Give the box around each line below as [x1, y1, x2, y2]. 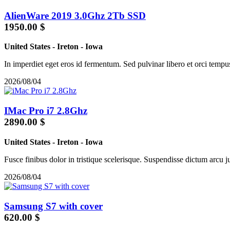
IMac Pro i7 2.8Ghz [4, 105, 87, 117]
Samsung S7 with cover [4, 200, 103, 212]
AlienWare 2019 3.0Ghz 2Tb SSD [4, 10, 146, 21]
